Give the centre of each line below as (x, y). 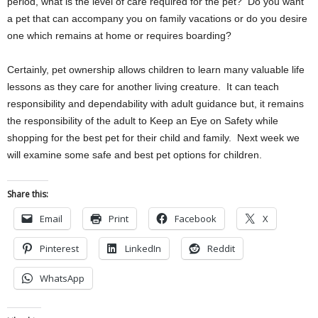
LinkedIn (143, 248)
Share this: (28, 194)
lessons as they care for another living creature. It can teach (143, 87)
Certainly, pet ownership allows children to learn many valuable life (156, 70)
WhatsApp (62, 278)
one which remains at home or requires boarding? (119, 35)
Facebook (196, 219)
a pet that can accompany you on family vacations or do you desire (157, 18)
